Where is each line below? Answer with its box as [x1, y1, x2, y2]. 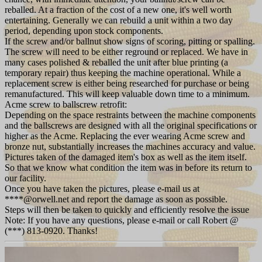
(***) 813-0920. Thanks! [5, 225, 98, 236]
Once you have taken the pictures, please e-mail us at [5, 183, 199, 194]
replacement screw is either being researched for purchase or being [5, 78, 249, 88]
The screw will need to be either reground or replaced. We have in [5, 46, 248, 57]
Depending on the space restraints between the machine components [5, 109, 256, 120]
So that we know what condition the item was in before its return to [5, 162, 252, 173]
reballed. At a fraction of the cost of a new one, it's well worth [5, 4, 232, 15]
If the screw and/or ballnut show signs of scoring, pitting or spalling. [5, 36, 255, 46]
